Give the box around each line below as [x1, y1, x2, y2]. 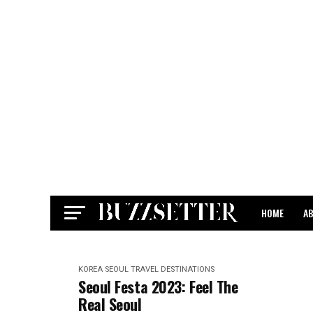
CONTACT [261, 242, 299, 257]
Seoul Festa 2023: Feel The [78, 275, 238, 298]
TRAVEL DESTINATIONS [131, 265, 214, 274]
